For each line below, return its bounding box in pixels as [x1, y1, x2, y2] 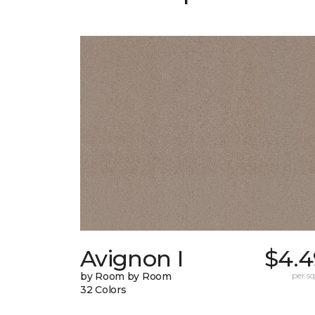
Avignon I [80, 245, 184, 273]
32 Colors [80, 283, 127, 297]
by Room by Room [80, 270, 172, 283]
